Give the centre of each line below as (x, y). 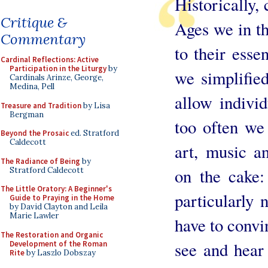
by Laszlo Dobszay (60, 252)
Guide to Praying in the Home (62, 198)
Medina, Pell (32, 86)
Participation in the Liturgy (58, 68)
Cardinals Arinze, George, (57, 77)
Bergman (27, 114)
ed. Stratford (94, 133)
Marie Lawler (34, 216)
